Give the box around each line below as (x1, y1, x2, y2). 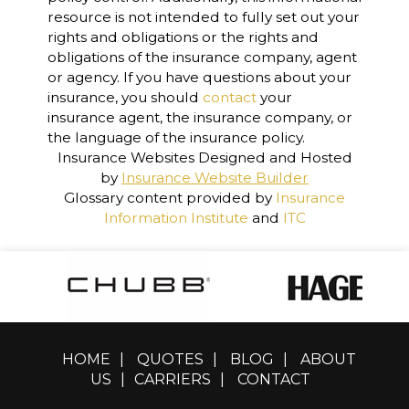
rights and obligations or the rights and (47, 28, 319, 46)
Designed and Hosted (194, 149, 352, 166)
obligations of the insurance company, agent (47, 48, 357, 66)
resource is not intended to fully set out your (47, 8, 360, 26)
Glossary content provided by (64, 189, 276, 206)
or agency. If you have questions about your (47, 68, 351, 86)
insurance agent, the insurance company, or (47, 109, 352, 126)
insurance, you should (47, 89, 203, 106)
